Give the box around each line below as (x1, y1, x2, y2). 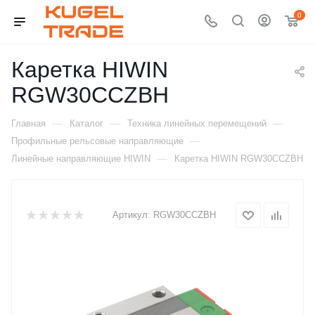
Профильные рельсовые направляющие (11, 136, 184, 146)
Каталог (70, 118, 103, 129)
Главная (11, 118, 46, 129)
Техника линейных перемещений (127, 118, 266, 129)
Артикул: (112, 210, 150, 220)
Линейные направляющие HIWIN (11, 153, 150, 164)
